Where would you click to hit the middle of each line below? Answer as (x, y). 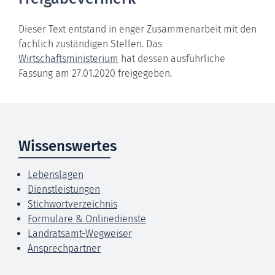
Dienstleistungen (64, 189)
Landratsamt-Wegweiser (80, 233)
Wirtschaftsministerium (68, 58)
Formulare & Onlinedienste (87, 219)
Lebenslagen (56, 174)
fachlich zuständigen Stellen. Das (90, 44)
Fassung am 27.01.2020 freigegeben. (95, 73)
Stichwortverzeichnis (72, 204)
